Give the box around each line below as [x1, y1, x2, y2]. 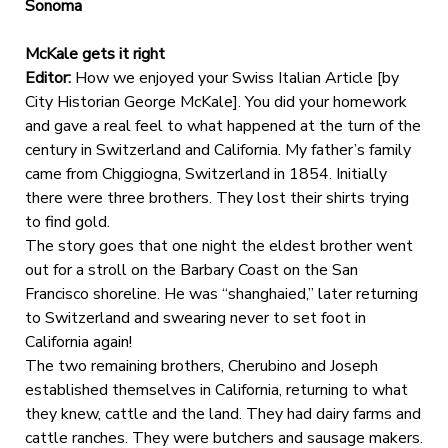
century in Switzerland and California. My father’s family [24, 138, 411, 161]
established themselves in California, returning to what [24, 378, 408, 401]
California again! [24, 330, 132, 353]
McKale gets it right [24, 42, 165, 65]
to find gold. [24, 210, 110, 233]
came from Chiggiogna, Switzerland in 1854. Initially [24, 162, 387, 185]
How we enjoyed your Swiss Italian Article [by [70, 66, 399, 89]
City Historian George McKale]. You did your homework [24, 90, 407, 113]
